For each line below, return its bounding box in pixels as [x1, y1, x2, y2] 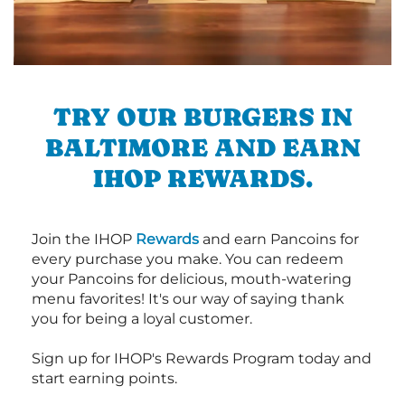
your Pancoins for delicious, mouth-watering [32, 270, 352, 288]
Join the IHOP [32, 231, 136, 249]
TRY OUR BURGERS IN [52, 102, 353, 132]
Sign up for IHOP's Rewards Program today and [32, 350, 372, 368]
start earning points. [32, 370, 177, 388]
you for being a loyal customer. [32, 310, 252, 328]
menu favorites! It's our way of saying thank [32, 290, 344, 308]
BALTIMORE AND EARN [44, 133, 361, 163]
